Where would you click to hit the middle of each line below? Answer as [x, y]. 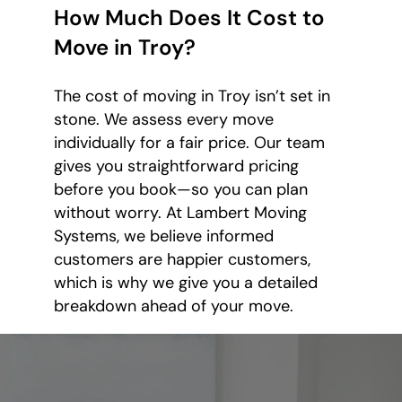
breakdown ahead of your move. [174, 306]
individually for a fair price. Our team [189, 143]
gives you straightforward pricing [176, 166]
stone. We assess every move [164, 120]
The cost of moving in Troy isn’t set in [192, 96]
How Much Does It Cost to [189, 18]
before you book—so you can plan [181, 190]
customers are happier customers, [182, 260]
